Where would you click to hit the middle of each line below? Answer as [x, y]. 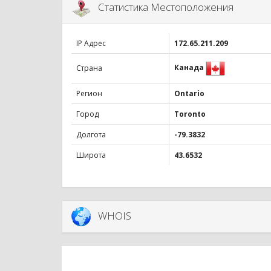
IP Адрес [91, 44]
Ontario [189, 94]
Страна [89, 68]
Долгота [91, 135]
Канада [189, 68]
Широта [91, 155]
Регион [89, 94]
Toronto [190, 114]
